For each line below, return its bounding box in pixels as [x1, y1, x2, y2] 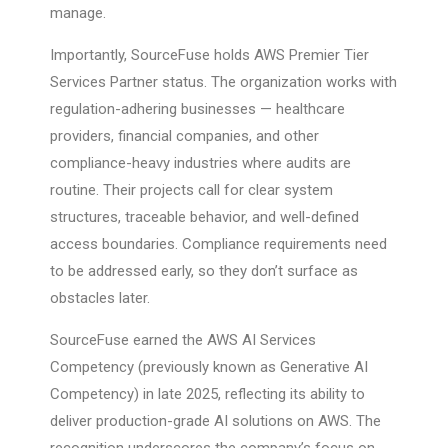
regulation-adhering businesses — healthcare [50, 100, 345, 119]
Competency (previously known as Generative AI [50, 358, 368, 377]
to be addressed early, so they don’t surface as [50, 262, 358, 281]
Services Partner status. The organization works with [50, 73, 397, 92]
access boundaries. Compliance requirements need [50, 235, 387, 254]
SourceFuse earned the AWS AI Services [50, 331, 316, 350]
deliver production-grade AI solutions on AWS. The [50, 412, 381, 431]
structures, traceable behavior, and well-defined [50, 208, 359, 227]
